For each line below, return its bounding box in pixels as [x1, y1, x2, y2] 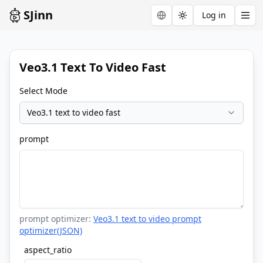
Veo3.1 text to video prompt [93, 213, 201, 224]
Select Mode [19, 85, 68, 96]
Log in [202, 9, 226, 21]
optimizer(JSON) [19, 225, 82, 236]
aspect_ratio [24, 244, 72, 255]
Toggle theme [181, 14, 236, 26]
